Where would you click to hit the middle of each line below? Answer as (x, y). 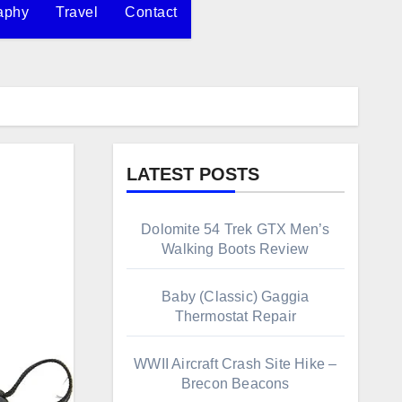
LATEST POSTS (192, 174)
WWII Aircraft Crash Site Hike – (236, 363)
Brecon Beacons (235, 383)
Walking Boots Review (236, 249)
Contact (151, 12)
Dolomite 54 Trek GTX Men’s (236, 229)
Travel (77, 12)
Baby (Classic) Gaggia (236, 296)
